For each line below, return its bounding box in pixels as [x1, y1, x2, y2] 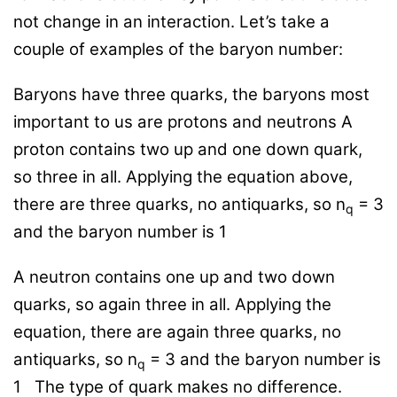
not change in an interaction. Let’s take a [13, 12, 330, 33]
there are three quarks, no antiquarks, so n [13, 194, 346, 215]
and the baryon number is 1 [13, 222, 227, 243]
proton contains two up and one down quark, [13, 139, 362, 160]
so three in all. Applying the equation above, [13, 167, 353, 188]
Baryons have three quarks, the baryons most [13, 84, 370, 105]
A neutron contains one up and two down [13, 267, 335, 288]
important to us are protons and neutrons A [13, 112, 353, 133]
